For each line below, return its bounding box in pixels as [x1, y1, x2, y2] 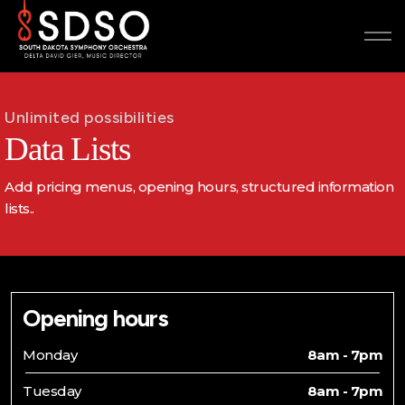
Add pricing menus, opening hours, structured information [5, 177, 393, 195]
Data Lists [5, 129, 130, 167]
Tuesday [23, 381, 81, 400]
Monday [23, 345, 77, 363]
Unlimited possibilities [5, 108, 174, 127]
